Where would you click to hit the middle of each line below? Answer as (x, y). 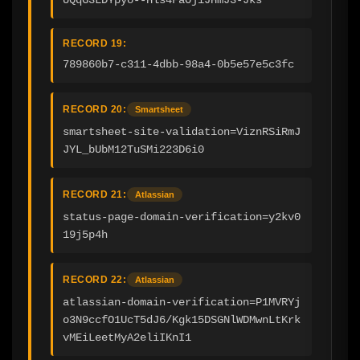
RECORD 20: (94, 109)
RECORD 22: (94, 279)
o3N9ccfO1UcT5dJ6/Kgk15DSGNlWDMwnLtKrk (182, 319)
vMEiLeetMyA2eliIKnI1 (127, 337)
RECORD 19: (94, 43)
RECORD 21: (94, 194)
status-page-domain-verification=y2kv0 (182, 217)
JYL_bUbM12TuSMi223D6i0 (133, 149)
